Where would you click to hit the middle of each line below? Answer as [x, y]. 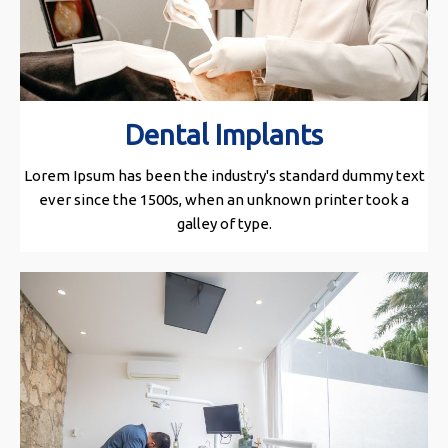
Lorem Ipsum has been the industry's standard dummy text [224, 176]
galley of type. [224, 224]
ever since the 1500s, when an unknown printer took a [224, 200]
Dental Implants [224, 135]
